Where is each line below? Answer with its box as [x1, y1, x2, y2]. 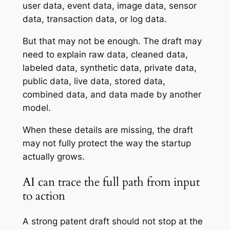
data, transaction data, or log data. [22, 14, 167, 25]
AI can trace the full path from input [22, 174, 200, 190]
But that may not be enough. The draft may [22, 36, 202, 47]
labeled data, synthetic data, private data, [22, 63, 197, 73]
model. [22, 103, 51, 113]
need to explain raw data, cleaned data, [22, 49, 188, 60]
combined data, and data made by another [22, 89, 201, 100]
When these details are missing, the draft [22, 124, 193, 135]
